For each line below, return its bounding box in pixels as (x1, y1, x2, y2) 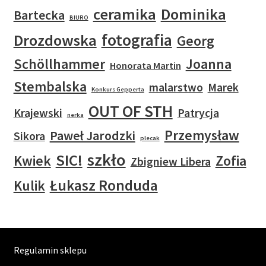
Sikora (13, 129, 45, 144)
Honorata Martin (109, 59, 181, 72)
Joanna (185, 55, 232, 73)
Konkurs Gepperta (91, 85, 144, 94)
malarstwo (148, 80, 203, 95)
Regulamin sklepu (13, 244, 87, 256)
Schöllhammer (13, 55, 105, 73)
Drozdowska (13, 30, 97, 50)
